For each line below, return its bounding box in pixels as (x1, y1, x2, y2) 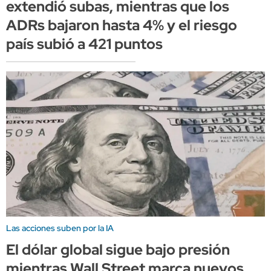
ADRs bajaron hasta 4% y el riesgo (6, 16, 237, 35)
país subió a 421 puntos (6, 34, 163, 54)
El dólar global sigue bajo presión (6, 240, 230, 259)
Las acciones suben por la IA (6, 222, 114, 233)
